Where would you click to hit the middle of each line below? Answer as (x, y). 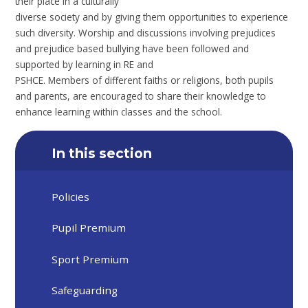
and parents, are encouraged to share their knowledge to (141, 96)
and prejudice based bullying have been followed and (132, 49)
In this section (102, 153)
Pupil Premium (89, 228)
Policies (71, 197)
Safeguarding (85, 290)
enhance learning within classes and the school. (119, 112)
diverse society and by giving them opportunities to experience (152, 17)
